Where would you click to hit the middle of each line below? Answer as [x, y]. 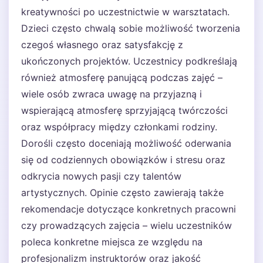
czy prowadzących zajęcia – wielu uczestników [127, 225]
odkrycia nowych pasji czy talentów [101, 176]
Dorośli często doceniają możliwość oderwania [126, 143]
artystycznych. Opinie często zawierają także [122, 193]
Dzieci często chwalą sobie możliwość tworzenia [131, 28]
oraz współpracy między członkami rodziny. [119, 127]
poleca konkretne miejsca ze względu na [112, 242]
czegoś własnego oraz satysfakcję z [102, 45]
